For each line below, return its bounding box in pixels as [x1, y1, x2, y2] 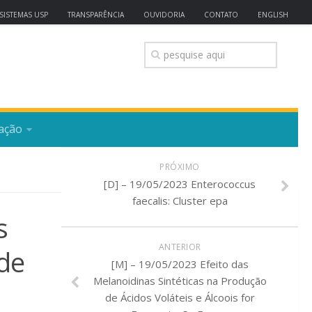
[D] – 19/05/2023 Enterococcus [104, 177, 256, 191]
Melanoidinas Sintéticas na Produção [93, 274, 267, 288]
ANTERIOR [158, 241, 201, 253]
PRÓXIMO [159, 161, 200, 173]
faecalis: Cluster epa [132, 194, 228, 208]
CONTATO [204, 10, 238, 19]
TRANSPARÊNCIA [68, 10, 124, 19]
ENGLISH [258, 10, 288, 19]
